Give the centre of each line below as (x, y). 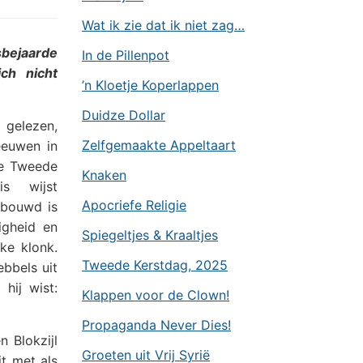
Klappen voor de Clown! (156, 295)
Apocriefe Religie (134, 205)
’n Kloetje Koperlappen (150, 85)
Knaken (104, 175)
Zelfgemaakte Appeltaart (159, 145)
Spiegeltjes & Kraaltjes (150, 235)
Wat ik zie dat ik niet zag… (163, 25)
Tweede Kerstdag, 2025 (155, 265)
